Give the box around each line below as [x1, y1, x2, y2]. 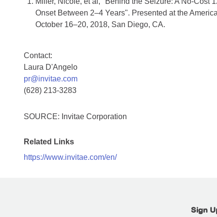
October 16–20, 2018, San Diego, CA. [35, 20, 165, 29]
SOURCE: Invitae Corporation [24, 112, 127, 121]
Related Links [24, 138, 74, 146]
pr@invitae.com [24, 75, 77, 83]
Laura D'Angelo [24, 63, 77, 72]
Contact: [24, 51, 52, 60]
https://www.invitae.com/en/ [24, 153, 117, 162]
